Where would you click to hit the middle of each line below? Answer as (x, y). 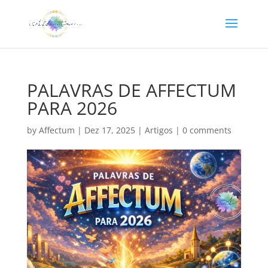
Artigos (159, 130)
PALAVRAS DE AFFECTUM (131, 90)
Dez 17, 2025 (109, 130)
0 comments (207, 130)
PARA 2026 (72, 108)
